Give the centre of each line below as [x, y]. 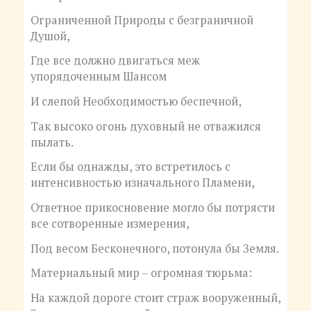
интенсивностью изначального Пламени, [142, 183]
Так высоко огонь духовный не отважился [145, 126]
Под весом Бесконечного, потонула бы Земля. [154, 248]
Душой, [50, 36]
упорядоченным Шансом [98, 77]
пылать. [52, 142]
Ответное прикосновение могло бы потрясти [152, 207]
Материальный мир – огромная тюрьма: [141, 273]
